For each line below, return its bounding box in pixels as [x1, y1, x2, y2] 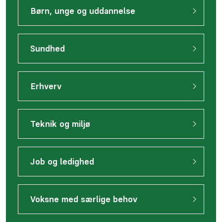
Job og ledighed [30, 156, 94, 167]
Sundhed [30, 43, 65, 54]
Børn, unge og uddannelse [30, 5, 135, 16]
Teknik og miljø [30, 118, 90, 129]
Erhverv [30, 81, 61, 92]
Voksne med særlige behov [30, 194, 137, 205]
